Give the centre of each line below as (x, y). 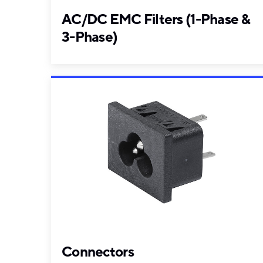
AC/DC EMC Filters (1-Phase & (156, 20)
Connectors (98, 252)
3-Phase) (90, 38)
